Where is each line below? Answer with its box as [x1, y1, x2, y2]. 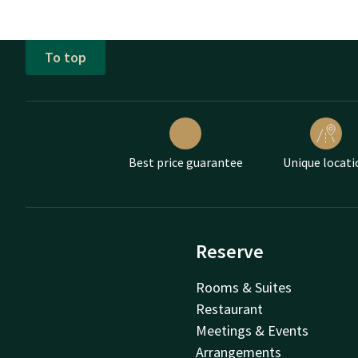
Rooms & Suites [196, 277, 292, 296]
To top [45, 48, 86, 67]
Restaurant [196, 299, 264, 318]
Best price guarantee [128, 153, 243, 170]
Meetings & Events [196, 320, 309, 340]
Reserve [196, 238, 265, 264]
